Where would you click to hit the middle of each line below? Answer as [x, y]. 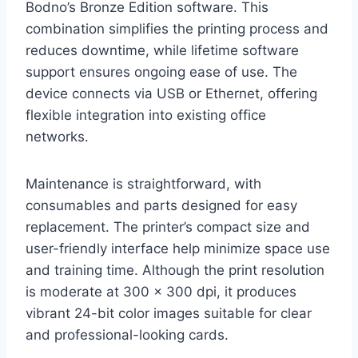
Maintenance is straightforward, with [143, 183]
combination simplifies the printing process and [177, 28]
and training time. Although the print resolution [175, 270]
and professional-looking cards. [127, 334]
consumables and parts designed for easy [161, 205]
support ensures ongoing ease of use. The [161, 72]
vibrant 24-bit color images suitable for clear [169, 313]
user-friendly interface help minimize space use [178, 248]
